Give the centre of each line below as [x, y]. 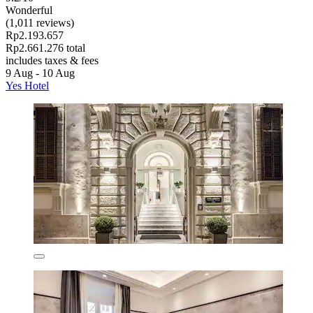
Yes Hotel [27, 85]
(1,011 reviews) [40, 22]
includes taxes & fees [52, 60]
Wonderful [29, 10]
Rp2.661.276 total [45, 48]
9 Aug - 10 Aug [40, 73]
